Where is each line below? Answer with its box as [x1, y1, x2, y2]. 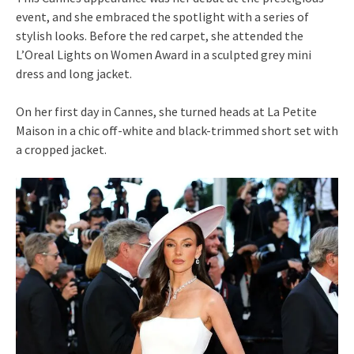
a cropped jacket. [16, 141, 107, 158]
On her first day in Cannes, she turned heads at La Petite [16, 104, 317, 120]
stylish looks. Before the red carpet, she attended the [16, 28, 303, 44]
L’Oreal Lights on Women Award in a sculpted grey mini [16, 47, 311, 63]
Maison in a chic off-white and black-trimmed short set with [16, 122, 338, 139]
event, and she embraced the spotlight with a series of [16, 9, 309, 25]
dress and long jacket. [16, 66, 132, 82]
